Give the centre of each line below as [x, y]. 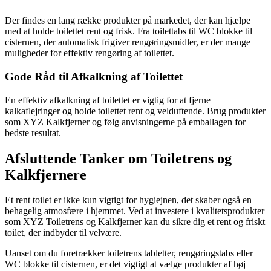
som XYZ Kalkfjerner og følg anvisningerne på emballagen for [125, 122]
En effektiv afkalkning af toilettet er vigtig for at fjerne [108, 100]
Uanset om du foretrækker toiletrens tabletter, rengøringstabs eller [129, 253]
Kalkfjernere [46, 175]
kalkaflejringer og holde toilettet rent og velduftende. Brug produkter [135, 111]
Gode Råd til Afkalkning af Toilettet [94, 76]
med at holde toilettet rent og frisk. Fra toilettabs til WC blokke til [129, 31]
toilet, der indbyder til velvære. [63, 233]
